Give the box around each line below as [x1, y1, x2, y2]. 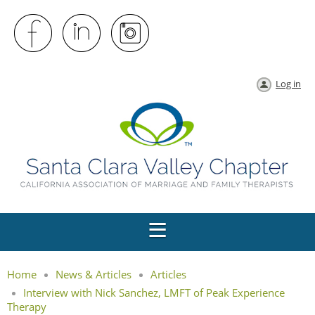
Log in [276, 77, 301, 90]
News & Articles [56, 266, 131, 281]
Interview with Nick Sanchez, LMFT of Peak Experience [23, 285, 285, 300]
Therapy [7, 299, 46, 314]
